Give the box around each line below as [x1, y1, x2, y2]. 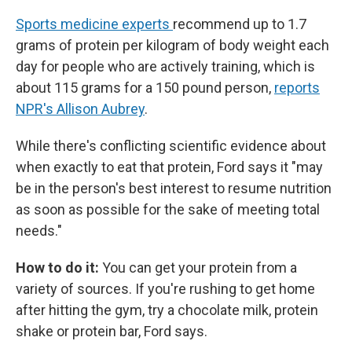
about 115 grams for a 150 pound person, [16, 79, 274, 96]
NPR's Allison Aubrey [16, 101, 145, 117]
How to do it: [16, 259, 102, 276]
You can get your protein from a [102, 259, 297, 276]
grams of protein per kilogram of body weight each [16, 37, 329, 53]
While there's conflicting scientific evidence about [16, 137, 326, 154]
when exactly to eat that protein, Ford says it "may [16, 159, 323, 175]
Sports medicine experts [16, 16, 173, 32]
